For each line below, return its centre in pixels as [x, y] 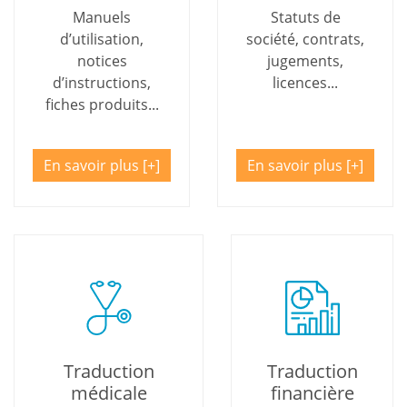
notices [102, 60]
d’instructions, [102, 82]
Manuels [102, 17]
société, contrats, [305, 39]
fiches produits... [102, 104]
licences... [305, 82]
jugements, [305, 60]
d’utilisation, [102, 39]
